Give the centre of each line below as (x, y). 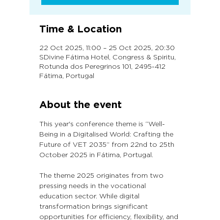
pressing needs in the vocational (94, 185)
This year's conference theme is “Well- (102, 124)
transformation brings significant (95, 206)
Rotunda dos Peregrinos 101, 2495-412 (102, 66)
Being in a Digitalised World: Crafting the (107, 134)
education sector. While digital (90, 196)
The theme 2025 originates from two (102, 175)
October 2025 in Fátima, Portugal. (96, 154)
